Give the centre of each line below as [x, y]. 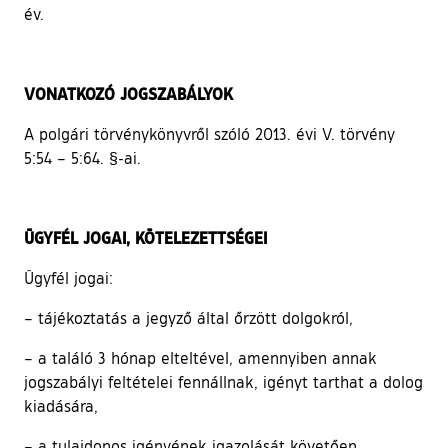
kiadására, [61, 405]
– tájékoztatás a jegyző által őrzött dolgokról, [188, 317]
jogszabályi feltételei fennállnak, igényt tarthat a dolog [223, 381]
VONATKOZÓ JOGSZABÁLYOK [128, 93]
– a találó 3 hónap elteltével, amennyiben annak [200, 357]
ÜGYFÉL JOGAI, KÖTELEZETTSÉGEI [145, 237]
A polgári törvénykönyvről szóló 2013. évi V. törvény [209, 133]
